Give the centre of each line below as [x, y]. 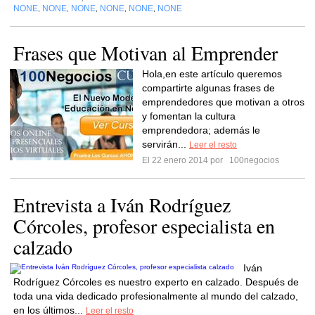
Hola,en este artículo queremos [212, 74]
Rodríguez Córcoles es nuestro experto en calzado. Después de [156, 282]
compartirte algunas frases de [208, 88]
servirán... [166, 144]
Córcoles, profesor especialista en [144, 226]
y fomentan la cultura [189, 116]
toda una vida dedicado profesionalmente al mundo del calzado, [156, 296]
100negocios [253, 160]
